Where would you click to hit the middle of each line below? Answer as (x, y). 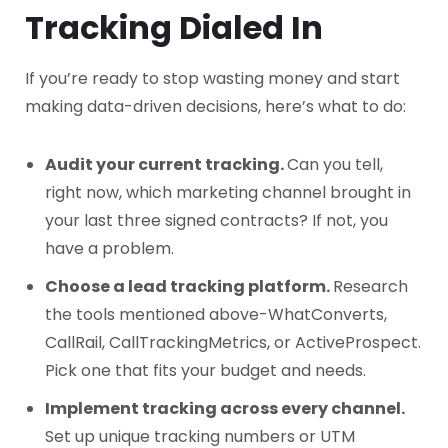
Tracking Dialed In (174, 28)
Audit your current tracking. (166, 165)
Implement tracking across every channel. (225, 409)
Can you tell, (335, 165)
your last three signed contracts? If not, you (216, 221)
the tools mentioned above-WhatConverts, (216, 315)
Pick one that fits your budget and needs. (205, 371)
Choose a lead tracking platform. (189, 287)
